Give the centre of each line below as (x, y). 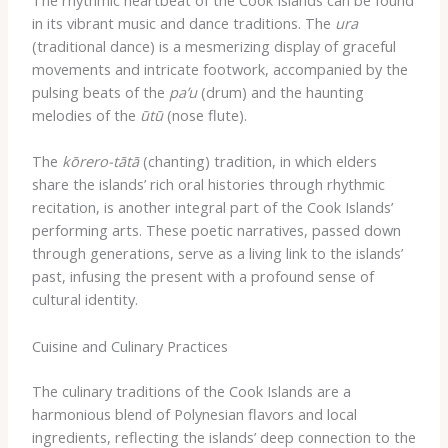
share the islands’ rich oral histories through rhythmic (208, 184)
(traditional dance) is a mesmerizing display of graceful (213, 46)
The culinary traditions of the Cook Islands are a (191, 390)
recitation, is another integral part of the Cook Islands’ (212, 207)
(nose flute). (204, 115)
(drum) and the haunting (280, 92)
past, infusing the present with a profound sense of (202, 276)
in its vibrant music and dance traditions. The (183, 23)
